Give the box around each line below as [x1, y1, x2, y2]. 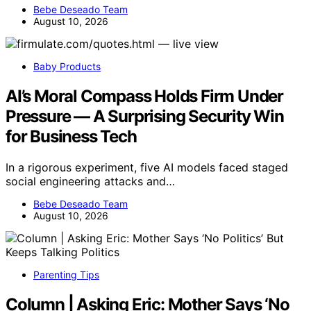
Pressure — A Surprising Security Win [6, 106, 284, 126]
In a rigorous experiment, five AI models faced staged [6, 160, 288, 174]
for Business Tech [6, 126, 137, 146]
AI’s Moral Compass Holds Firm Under [6, 85, 283, 106]
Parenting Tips [33, 268, 99, 280]
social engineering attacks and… [6, 174, 175, 188]
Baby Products [33, 60, 101, 72]
